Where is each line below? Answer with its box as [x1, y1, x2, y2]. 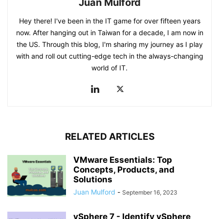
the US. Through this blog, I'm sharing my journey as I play [16, 40, 203, 48]
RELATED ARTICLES [65, 131, 154, 142]
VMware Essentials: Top [73, 154, 172, 165]
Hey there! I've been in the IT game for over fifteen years [19, 16, 200, 25]
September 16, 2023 [122, 188, 177, 196]
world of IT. [91, 63, 128, 72]
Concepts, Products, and [73, 164, 175, 175]
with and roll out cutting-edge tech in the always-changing [16, 51, 203, 60]
